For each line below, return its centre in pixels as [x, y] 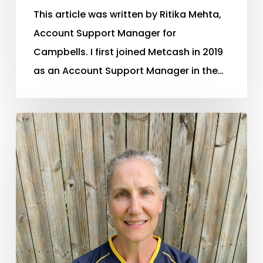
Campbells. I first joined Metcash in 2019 [128, 52]
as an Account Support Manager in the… [128, 70]
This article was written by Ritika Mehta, [127, 14]
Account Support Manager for [104, 33]
